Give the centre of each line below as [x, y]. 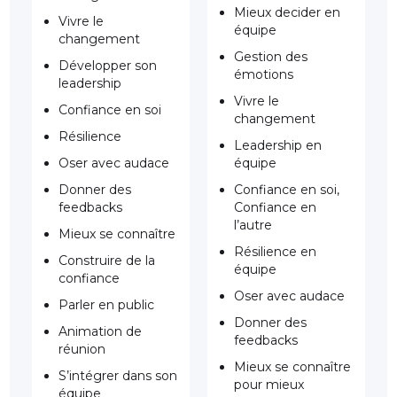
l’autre [253, 226]
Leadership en [278, 146]
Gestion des [271, 57]
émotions [264, 75]
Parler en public [107, 305]
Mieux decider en [287, 13]
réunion [82, 350]
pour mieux [269, 385]
